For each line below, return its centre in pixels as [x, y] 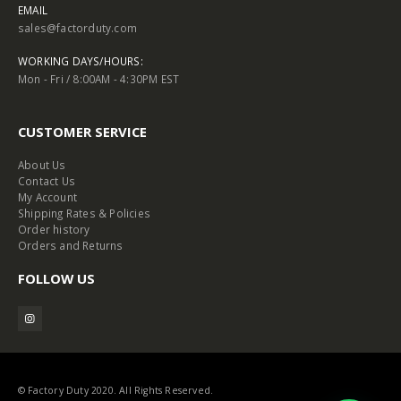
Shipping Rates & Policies [84, 213]
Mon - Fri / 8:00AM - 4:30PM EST [99, 79]
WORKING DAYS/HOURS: [81, 61]
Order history [54, 230]
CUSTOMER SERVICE [82, 132]
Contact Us [47, 181]
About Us [42, 165]
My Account [47, 197]
